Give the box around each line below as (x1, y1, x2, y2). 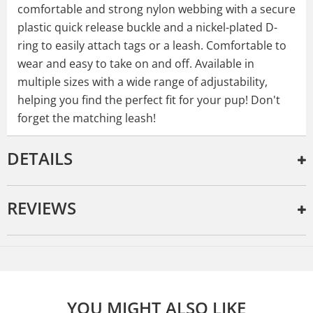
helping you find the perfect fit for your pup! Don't (17, 92, 280, 108)
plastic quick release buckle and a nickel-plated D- (17, 19, 277, 35)
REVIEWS (7, 196, 76, 219)
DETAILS (7, 146, 73, 170)
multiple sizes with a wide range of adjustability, (17, 73, 268, 89)
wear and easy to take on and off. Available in (17, 55, 254, 71)
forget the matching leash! (17, 110, 156, 126)
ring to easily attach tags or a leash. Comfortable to (17, 37, 286, 53)
